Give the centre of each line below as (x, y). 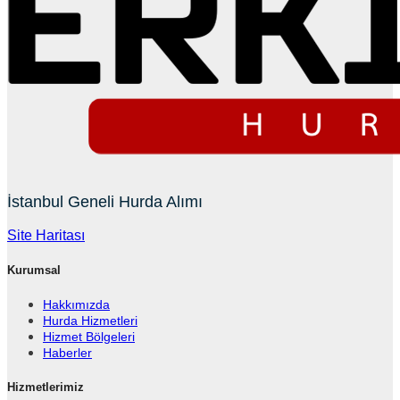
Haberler (67, 352)
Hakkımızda (76, 304)
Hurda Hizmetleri (90, 320)
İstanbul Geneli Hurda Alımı (105, 201)
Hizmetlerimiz (46, 387)
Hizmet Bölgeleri (89, 336)
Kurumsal (34, 270)
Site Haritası (46, 235)
